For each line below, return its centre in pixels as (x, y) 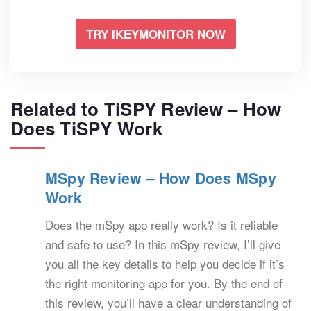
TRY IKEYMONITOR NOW (155, 34)
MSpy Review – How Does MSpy (161, 178)
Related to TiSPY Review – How (146, 109)
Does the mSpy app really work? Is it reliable (161, 225)
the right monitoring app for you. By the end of (164, 283)
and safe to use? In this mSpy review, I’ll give (163, 244)
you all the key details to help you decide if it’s (165, 264)
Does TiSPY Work (86, 128)
